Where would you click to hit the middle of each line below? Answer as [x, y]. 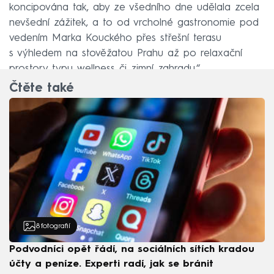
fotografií [55, 226]
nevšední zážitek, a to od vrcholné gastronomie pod [134, 23]
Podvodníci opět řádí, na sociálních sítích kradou [132, 249]
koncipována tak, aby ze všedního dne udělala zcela [134, 7]
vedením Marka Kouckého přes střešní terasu [115, 38]
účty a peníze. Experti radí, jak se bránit [111, 264]
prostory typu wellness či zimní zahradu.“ [105, 68]
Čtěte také [41, 89]
